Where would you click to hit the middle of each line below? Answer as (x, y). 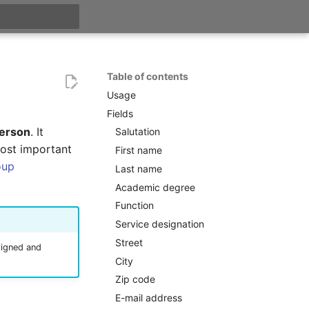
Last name (138, 168)
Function (134, 206)
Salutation (137, 132)
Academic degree (155, 187)
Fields (120, 113)
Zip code (135, 279)
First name (138, 150)
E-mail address (148, 298)
